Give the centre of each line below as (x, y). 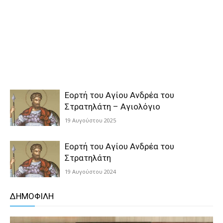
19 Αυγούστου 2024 (90, 171)
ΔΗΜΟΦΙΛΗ (32, 196)
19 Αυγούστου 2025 (90, 120)
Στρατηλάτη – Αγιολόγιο (112, 107)
